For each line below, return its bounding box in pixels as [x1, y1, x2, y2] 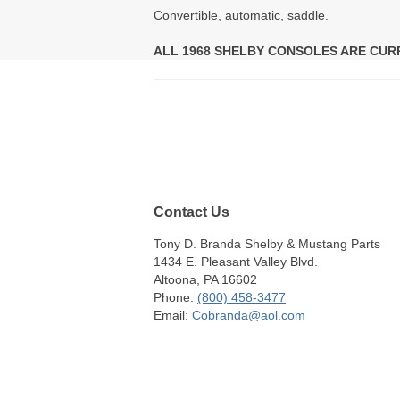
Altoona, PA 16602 [154, 272, 257, 287]
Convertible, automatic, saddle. [154, 7, 329, 22]
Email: [154, 308, 192, 323]
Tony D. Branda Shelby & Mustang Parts [154, 237, 380, 252]
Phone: [154, 290, 197, 305]
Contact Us [154, 203, 229, 220]
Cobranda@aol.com [192, 308, 305, 323]
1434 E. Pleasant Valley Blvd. [154, 254, 318, 270]
